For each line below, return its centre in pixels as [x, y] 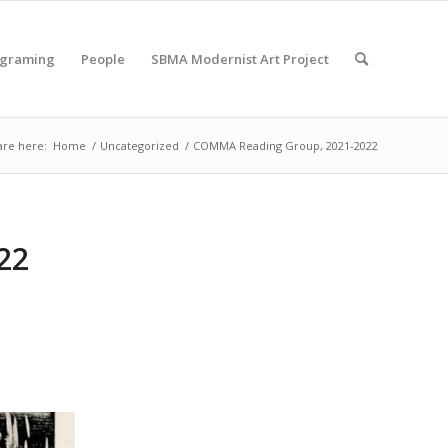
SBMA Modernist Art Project [240, 59]
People [103, 59]
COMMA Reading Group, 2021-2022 [285, 145]
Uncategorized [139, 145]
